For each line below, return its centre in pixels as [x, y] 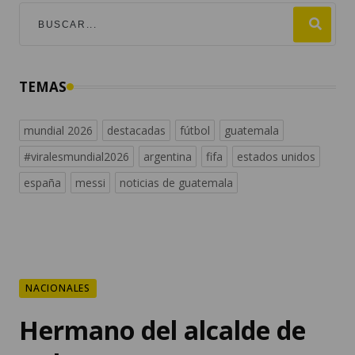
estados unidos [276, 157]
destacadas [136, 131]
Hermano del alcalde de [162, 330]
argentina [168, 157]
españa [42, 183]
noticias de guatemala [176, 183]
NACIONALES [58, 288]
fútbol [195, 131]
